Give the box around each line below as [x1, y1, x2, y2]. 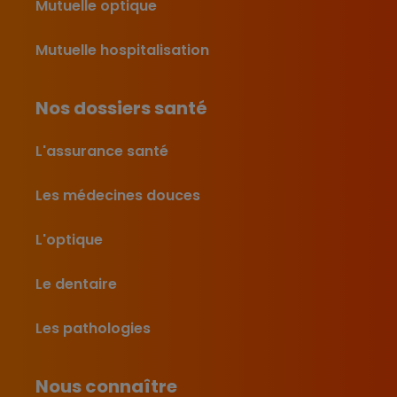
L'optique [35, 230, 103, 251]
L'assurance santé [35, 141, 168, 162]
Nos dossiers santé [35, 96, 207, 121]
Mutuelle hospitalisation [35, 40, 209, 61]
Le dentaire [35, 274, 117, 295]
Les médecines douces [35, 185, 200, 206]
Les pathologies [35, 318, 151, 339]
